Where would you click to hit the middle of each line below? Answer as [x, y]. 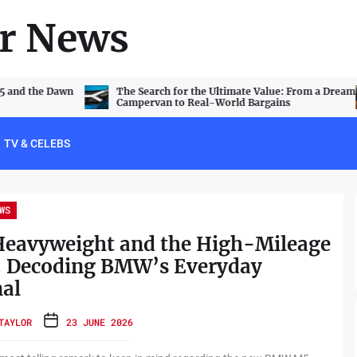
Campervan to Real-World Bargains [204, 102]
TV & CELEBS [37, 143]
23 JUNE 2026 [99, 322]
